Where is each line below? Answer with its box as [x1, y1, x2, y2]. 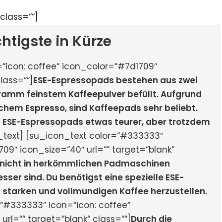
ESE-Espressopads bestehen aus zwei [33, 74, 197, 86]
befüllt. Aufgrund [125, 88, 202, 100]
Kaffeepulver [68, 88, 125, 100]
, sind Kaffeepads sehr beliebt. [65, 102, 198, 114]
